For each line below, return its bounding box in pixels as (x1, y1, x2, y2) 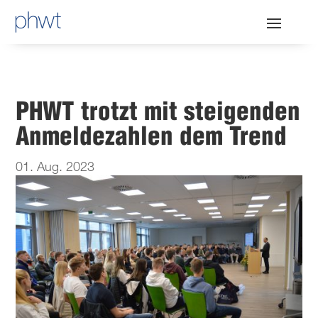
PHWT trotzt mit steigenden (16, 102, 301, 126)
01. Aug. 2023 (16, 159, 95, 175)
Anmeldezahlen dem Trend (16, 126, 287, 150)
